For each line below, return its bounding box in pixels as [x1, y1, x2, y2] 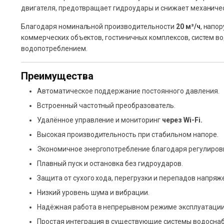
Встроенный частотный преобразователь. [37, 101, 175, 110]
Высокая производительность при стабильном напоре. [37, 130, 218, 139]
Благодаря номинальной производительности [21, 22, 176, 31]
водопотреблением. [21, 44, 87, 53]
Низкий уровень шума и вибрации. [37, 188, 150, 197]
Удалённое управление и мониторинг [37, 116, 162, 124]
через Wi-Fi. [161, 116, 202, 124]
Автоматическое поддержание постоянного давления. [37, 87, 219, 95]
